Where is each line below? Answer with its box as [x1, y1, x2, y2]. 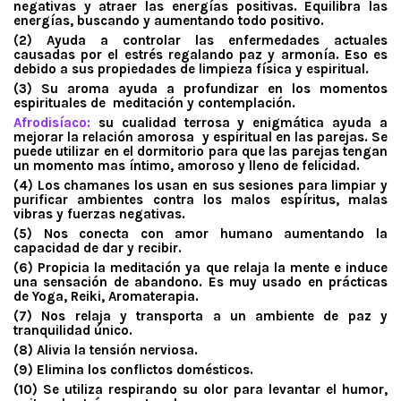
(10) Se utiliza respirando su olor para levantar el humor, [13, 380, 388, 397]
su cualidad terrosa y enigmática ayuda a [90, 114, 388, 131]
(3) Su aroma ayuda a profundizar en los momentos [13, 80, 388, 97]
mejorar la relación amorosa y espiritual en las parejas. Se [13, 128, 388, 145]
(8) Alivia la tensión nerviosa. [13, 341, 198, 358]
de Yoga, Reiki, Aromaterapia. [13, 287, 199, 304]
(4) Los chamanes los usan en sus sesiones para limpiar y [13, 176, 388, 193]
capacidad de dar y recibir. [13, 239, 182, 256]
